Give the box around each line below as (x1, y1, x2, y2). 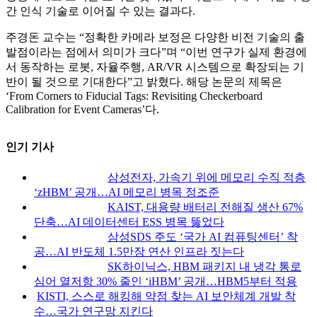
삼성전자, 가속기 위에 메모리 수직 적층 (108, 171, 306, 183)
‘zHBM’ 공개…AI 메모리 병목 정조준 (34, 185, 219, 198)
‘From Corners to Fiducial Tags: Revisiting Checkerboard (6, 90, 263, 103)
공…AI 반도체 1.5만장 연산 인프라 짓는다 (34, 245, 244, 258)
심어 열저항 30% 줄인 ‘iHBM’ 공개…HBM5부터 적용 (34, 275, 297, 287)
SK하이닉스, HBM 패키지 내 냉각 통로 (108, 260, 301, 272)
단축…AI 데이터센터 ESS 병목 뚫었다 (34, 215, 224, 228)
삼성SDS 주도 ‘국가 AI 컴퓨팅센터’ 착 (108, 230, 298, 243)
